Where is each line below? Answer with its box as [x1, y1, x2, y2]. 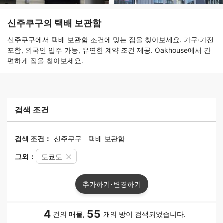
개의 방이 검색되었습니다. [103, 210, 186, 219]
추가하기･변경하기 [82, 180, 141, 189]
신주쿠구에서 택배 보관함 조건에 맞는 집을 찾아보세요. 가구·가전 [7, 35, 214, 44]
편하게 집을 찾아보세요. [7, 56, 83, 65]
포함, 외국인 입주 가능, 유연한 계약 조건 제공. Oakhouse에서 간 [7, 46, 211, 55]
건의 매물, [53, 210, 85, 219]
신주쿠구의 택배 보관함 [7, 18, 101, 29]
